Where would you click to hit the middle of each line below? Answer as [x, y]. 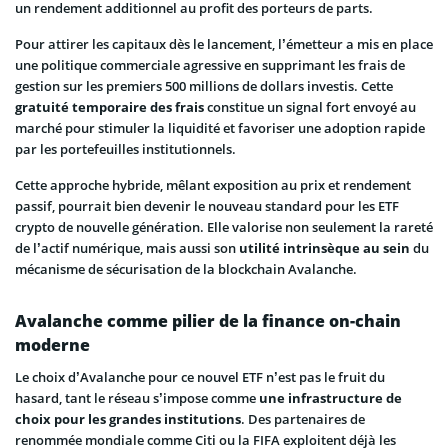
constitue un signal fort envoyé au [310, 106]
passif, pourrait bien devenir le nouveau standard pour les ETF [207, 205]
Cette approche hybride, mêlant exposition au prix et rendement [213, 184]
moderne [52, 344]
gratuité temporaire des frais [109, 106]
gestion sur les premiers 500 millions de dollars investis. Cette [204, 85]
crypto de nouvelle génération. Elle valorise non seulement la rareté [224, 226]
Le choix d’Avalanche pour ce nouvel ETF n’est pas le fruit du [200, 376]
